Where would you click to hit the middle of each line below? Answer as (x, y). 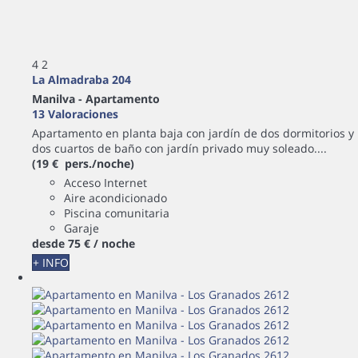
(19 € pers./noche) (83, 163)
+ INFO (51, 262)
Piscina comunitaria (117, 213)
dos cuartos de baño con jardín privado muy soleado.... (179, 148)
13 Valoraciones (75, 113)
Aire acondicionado (115, 197)
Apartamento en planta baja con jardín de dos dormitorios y (193, 133)
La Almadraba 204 (82, 79)
